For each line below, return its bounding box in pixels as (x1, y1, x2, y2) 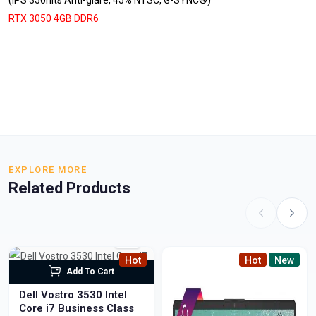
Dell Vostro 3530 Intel (19, 288, 105, 301)
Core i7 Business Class (58, 302, 134, 315)
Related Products (8, 179, 130, 197)
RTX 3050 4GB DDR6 (8, 13, 99, 24)
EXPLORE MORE (8, 164, 87, 175)
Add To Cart (66, 267, 114, 276)
